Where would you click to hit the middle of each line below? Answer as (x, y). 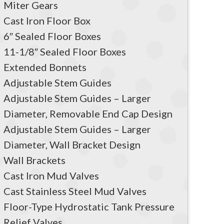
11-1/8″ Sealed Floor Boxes (65, 51)
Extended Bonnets (45, 67)
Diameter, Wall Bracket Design (72, 144)
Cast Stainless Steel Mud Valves (75, 191)
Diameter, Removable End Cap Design (88, 113)
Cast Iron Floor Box (47, 20)
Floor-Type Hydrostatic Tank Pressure (89, 206)
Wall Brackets (34, 160)
